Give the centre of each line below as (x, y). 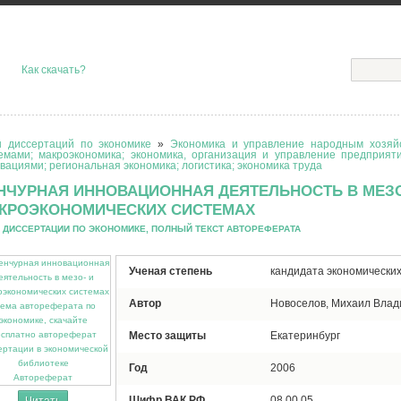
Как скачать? (54, 70)
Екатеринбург (305, 336)
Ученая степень (171, 271)
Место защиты (167, 336)
